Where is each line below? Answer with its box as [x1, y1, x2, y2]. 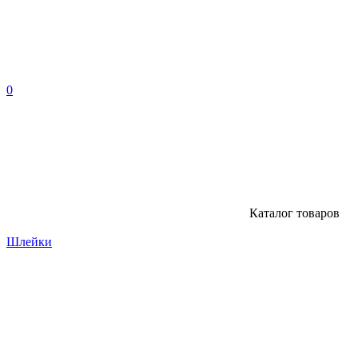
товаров [296, 206, 340, 220]
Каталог [246, 206, 296, 220]
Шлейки [6, 235, 52, 249]
